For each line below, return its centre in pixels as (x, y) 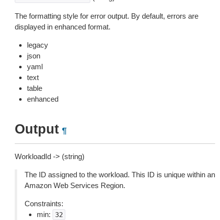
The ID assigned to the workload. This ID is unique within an (120, 175)
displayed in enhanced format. (63, 27)
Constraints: (44, 204)
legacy (38, 45)
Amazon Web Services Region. (75, 185)
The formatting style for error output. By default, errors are (107, 16)
